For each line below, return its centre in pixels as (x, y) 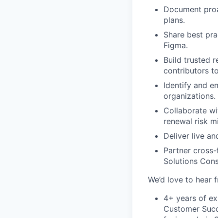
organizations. (190, 96)
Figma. (176, 45)
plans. (174, 20)
